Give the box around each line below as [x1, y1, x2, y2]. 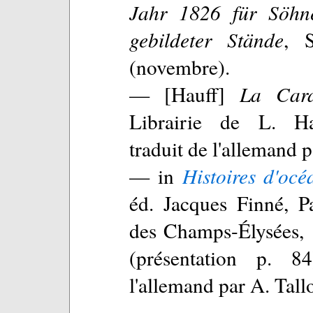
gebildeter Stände [129, 25, 284, 53]
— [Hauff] [129, 80, 240, 108]
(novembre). [129, 52, 230, 80]
